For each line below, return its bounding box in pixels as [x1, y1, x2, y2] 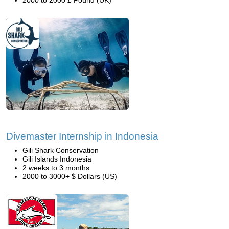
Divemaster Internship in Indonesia [6, 131, 158, 142]
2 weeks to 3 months [22, 164, 89, 172]
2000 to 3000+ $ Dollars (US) [22, 172, 117, 180]
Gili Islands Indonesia [22, 155, 91, 163]
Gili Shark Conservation [22, 146, 99, 154]
